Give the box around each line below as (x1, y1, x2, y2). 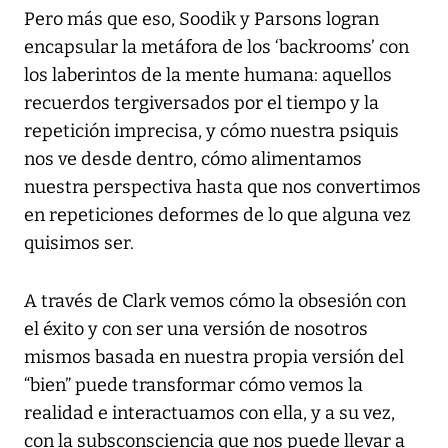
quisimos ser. (24, 232, 134, 255)
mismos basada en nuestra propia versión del (24, 346, 404, 369)
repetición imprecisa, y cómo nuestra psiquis (24, 120, 399, 143)
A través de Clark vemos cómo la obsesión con (24, 290, 406, 313)
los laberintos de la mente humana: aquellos (24, 64, 392, 87)
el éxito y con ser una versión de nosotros (24, 318, 368, 341)
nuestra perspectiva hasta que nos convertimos (24, 176, 421, 199)
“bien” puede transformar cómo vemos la (24, 374, 363, 397)
